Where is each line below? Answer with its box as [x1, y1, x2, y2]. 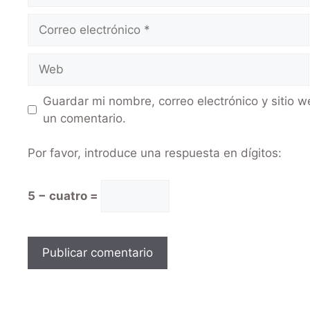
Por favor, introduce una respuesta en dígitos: [28, 146, 282, 161]
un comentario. [42, 111, 126, 125]
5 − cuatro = [28, 188, 101, 203]
